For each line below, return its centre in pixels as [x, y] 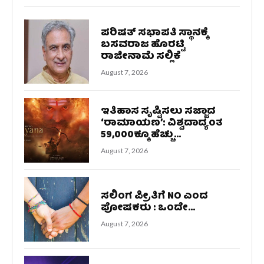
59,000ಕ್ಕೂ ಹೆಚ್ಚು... [141, 136]
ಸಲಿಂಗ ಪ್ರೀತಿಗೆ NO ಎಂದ [154, 197]
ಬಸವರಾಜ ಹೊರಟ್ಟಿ [143, 45]
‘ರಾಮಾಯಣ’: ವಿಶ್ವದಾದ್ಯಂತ [161, 124]
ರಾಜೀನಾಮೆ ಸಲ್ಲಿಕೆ [141, 57]
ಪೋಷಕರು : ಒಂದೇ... [148, 209]
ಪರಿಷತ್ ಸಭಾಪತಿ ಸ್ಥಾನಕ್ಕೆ [154, 33]
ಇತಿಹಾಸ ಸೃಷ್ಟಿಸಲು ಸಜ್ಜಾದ [158, 112]
